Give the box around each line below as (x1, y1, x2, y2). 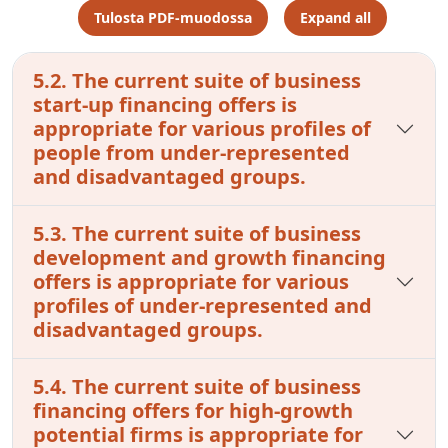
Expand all (299, 7, 371, 27)
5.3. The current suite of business (33, 219, 361, 247)
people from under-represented (33, 138, 350, 166)
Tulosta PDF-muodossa (93, 7, 252, 27)
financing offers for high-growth (33, 396, 353, 424)
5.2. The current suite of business (33, 66, 361, 94)
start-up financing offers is (33, 90, 297, 118)
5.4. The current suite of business (33, 372, 361, 400)
